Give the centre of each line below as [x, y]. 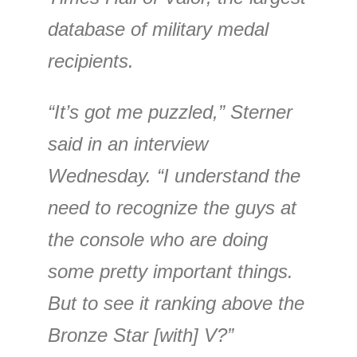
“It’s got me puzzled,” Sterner [170, 112]
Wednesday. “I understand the [174, 176]
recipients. [91, 61]
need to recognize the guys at [172, 208]
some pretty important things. [171, 271]
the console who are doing [158, 239]
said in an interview [128, 144]
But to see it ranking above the [176, 303]
